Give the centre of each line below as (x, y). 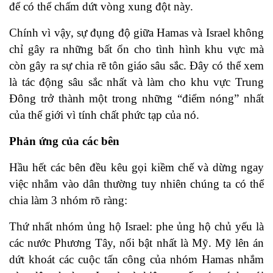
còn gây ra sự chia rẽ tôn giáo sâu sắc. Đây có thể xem (136, 66)
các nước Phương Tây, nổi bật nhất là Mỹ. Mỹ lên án (136, 243)
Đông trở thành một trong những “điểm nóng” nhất (136, 99)
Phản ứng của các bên (64, 141)
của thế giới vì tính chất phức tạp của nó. (104, 115)
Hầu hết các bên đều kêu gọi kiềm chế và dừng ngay (136, 168)
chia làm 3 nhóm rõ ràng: (68, 200)
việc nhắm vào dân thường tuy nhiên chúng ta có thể (136, 184)
